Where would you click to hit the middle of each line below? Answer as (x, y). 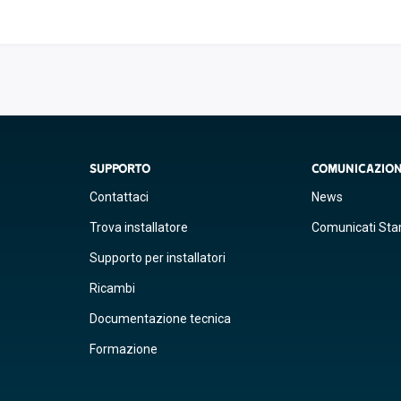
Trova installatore (138, 227)
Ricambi (112, 288)
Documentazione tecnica (160, 319)
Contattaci (119, 197)
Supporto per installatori (157, 258)
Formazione (123, 349)
